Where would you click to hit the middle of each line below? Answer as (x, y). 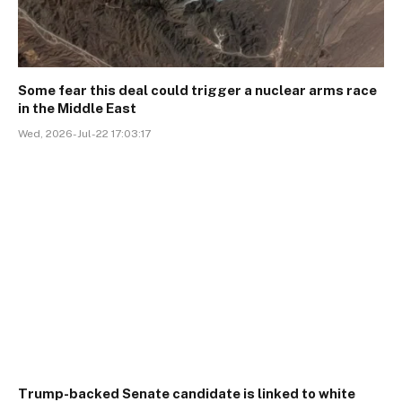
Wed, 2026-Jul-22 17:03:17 (84, 133)
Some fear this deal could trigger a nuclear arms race (197, 90)
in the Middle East (77, 108)
